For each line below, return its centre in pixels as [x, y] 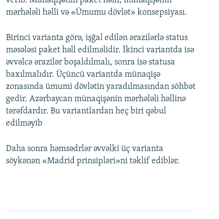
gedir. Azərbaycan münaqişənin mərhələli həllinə [96, 99]
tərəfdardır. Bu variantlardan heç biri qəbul [86, 111]
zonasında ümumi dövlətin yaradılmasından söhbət [101, 87]
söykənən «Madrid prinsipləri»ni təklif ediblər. [93, 161]
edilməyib [24, 123]
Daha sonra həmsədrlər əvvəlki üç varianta [85, 149]
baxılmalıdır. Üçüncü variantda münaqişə [83, 75]
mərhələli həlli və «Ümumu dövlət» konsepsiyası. [97, 12]
